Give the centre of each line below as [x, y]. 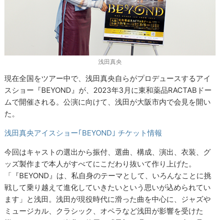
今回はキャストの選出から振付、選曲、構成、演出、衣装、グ [108, 152]
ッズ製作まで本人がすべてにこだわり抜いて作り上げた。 [100, 164]
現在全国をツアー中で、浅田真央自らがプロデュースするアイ [108, 79]
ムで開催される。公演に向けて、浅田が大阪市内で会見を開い [108, 102]
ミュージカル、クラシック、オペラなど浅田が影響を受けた [104, 211]
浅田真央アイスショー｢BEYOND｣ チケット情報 [83, 133]
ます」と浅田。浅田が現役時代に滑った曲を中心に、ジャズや [108, 199]
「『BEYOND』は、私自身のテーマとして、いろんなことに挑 [108, 176]
